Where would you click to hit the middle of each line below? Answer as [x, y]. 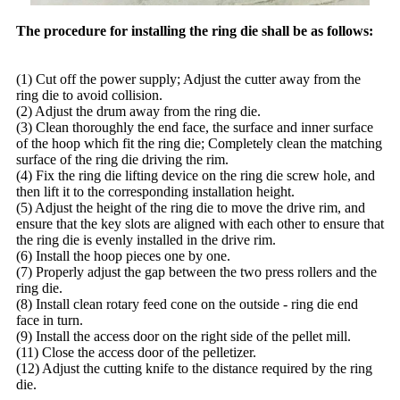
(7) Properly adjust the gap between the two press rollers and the [196, 272]
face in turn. [50, 321]
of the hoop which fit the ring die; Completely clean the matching [199, 144]
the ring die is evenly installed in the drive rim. [146, 240]
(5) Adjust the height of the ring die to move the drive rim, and [191, 208]
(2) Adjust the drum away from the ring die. [138, 112]
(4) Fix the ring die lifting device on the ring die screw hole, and [196, 176]
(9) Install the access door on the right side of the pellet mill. [183, 337]
